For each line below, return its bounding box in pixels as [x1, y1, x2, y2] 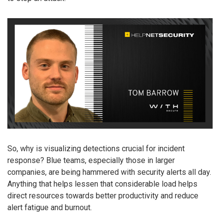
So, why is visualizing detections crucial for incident [7, 144, 185, 154]
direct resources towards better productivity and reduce [7, 191, 198, 201]
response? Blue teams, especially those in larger [7, 156, 175, 165]
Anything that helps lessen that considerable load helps [7, 179, 197, 189]
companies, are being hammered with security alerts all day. [7, 167, 211, 177]
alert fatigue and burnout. [7, 203, 92, 213]
